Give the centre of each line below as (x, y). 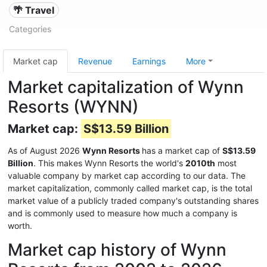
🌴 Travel (34, 10)
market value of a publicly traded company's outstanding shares (133, 201)
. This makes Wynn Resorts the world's (109, 163)
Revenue (95, 61)
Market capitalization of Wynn (126, 87)
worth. (20, 226)
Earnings (149, 61)
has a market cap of (182, 150)
